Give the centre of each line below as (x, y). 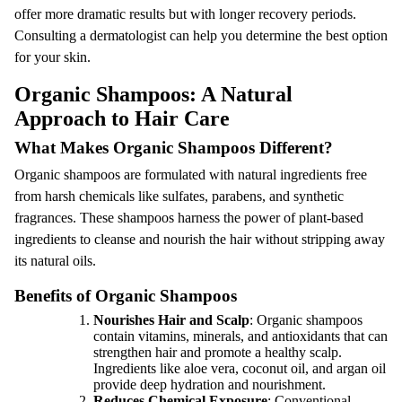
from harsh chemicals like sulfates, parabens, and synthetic (179, 196)
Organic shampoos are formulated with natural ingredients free (191, 175)
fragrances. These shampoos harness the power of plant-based (189, 218)
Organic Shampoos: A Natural (153, 94)
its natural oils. (55, 261)
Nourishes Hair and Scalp (171, 320)
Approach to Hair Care (122, 118)
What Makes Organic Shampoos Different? (174, 148)
